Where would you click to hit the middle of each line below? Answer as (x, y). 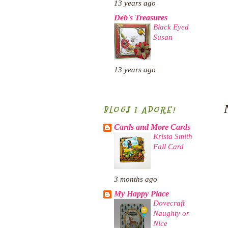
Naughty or (171, 213)
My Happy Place (141, 194)
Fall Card (168, 147)
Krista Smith (173, 136)
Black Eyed (171, 27)
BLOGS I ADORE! (139, 110)
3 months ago (136, 179)
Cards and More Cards (152, 127)
